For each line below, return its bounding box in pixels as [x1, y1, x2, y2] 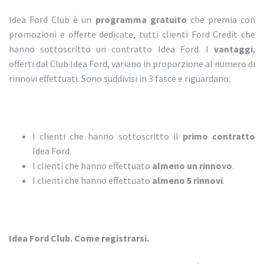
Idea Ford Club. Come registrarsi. [9, 232, 149, 245]
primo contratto [182, 130, 256, 143]
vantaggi [214, 43, 253, 55]
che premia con [186, 14, 256, 26]
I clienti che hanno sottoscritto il [32, 130, 183, 143]
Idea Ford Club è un [9, 14, 95, 26]
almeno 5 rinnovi [152, 174, 223, 187]
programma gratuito [95, 14, 187, 26]
